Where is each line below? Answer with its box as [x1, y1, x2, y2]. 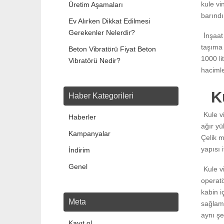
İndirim [68, 146, 90, 154]
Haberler [68, 113, 96, 121]
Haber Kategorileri [68, 91, 133, 100]
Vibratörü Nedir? [68, 56, 120, 65]
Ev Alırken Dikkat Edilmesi [68, 17, 150, 25]
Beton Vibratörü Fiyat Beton [68, 45, 156, 53]
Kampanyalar [68, 129, 110, 138]
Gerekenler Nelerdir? [68, 28, 135, 37]
